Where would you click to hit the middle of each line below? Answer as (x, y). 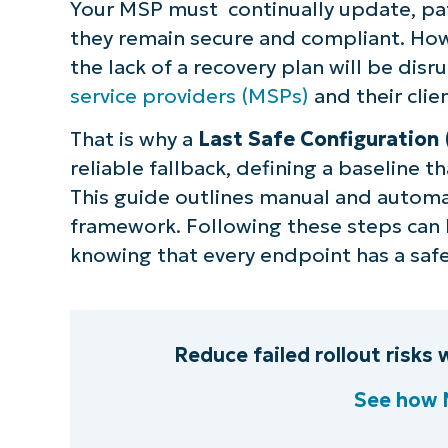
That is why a (133, 139)
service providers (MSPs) (189, 95)
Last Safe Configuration (318, 139)
